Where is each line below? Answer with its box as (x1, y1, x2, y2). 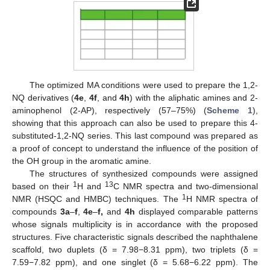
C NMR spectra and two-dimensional (113, 181, 258, 192)
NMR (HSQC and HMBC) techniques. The (12, 194, 182, 204)
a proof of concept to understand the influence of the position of (12, 143, 258, 154)
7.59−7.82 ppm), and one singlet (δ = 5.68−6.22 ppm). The (12, 257, 258, 268)
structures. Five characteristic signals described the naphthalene (12, 232, 258, 242)
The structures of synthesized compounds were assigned (29, 169, 258, 179)
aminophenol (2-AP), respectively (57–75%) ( (12, 105, 207, 116)
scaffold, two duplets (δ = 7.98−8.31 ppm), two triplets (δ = (12, 245, 258, 255)
